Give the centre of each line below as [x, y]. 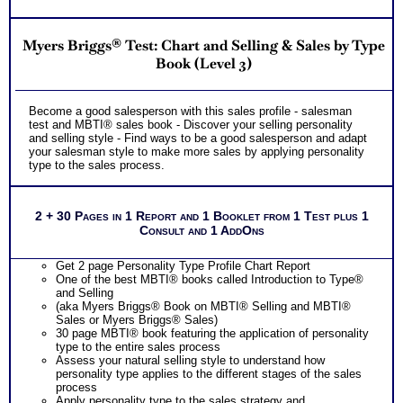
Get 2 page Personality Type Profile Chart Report [183, 266]
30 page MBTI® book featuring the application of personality [212, 334]
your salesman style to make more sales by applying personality [197, 152]
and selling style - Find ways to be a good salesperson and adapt [198, 139]
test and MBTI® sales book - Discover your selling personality [191, 125]
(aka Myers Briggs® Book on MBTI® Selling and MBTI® [203, 307]
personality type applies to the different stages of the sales [209, 374]
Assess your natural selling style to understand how [190, 361]
